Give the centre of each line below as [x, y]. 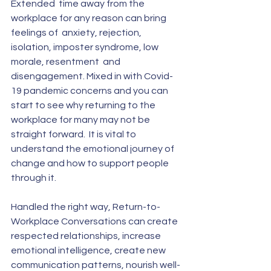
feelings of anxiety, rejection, [77, 33]
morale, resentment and [67, 62]
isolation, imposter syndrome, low [86, 47]
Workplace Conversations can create [96, 221]
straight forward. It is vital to [74, 134]
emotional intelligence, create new [90, 250]
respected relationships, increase [87, 236]
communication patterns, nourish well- [96, 265]
